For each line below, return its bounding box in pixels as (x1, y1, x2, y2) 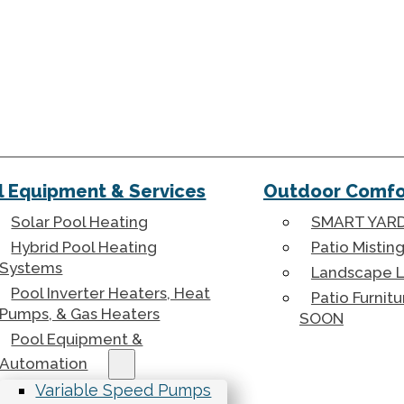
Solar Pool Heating (11, 213, 149, 231)
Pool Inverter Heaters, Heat (11, 284, 211, 302)
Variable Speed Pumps (35, 381, 212, 399)
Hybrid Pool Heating (11, 238, 158, 256)
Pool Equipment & (11, 330, 143, 348)
